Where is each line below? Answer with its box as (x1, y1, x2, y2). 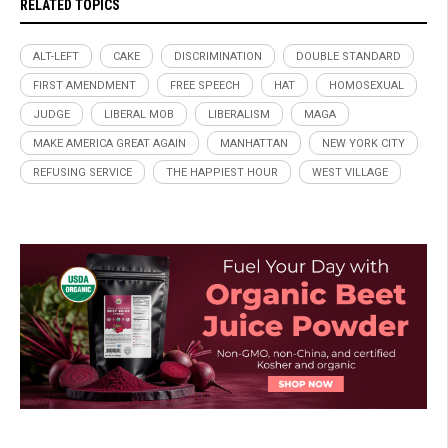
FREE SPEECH (170, 78, 240, 92)
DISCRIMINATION (174, 49, 262, 63)
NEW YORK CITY (322, 136, 405, 150)
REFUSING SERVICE (33, 165, 132, 179)
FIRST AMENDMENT (33, 78, 136, 92)
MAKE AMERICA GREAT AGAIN (33, 136, 186, 150)
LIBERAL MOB (104, 107, 174, 121)
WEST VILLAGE (312, 165, 388, 179)
